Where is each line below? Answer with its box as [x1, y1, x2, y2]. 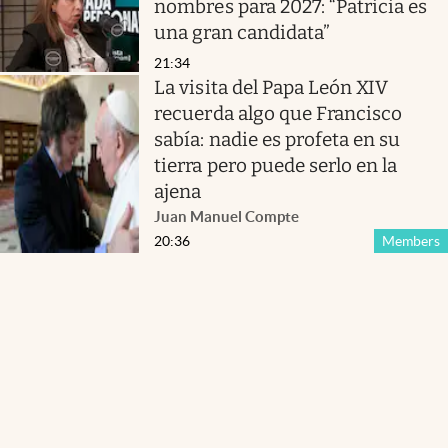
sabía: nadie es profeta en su [154, 128, 401, 152]
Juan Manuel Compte [154, 208, 300, 226]
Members [381, 233, 440, 250]
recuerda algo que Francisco [154, 102, 403, 126]
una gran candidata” [154, 20, 330, 44]
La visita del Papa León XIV [154, 76, 389, 100]
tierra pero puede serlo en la [154, 154, 398, 178]
